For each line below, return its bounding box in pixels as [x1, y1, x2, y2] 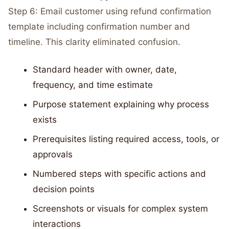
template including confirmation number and [8, 21, 190, 32]
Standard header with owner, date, [33, 64, 177, 75]
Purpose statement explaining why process [33, 99, 209, 109]
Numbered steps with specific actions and [33, 169, 206, 179]
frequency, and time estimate [33, 80, 153, 90]
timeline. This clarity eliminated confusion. [8, 37, 180, 47]
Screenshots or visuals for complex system [33, 203, 208, 214]
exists [33, 114, 57, 125]
